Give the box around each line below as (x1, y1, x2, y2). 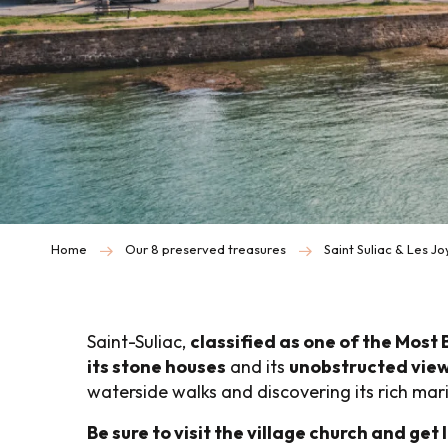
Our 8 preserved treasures (125, 241, 286, 257)
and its (226, 355, 289, 378)
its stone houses (87, 355, 226, 378)
